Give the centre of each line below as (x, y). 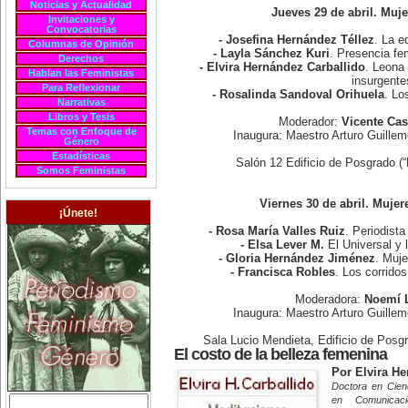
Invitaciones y (81, 19)
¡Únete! (78, 213)
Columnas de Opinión (81, 43)
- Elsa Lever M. (282, 245)
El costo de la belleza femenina (280, 354)
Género (81, 141)
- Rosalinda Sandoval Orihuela (298, 94)
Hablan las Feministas (81, 72)
